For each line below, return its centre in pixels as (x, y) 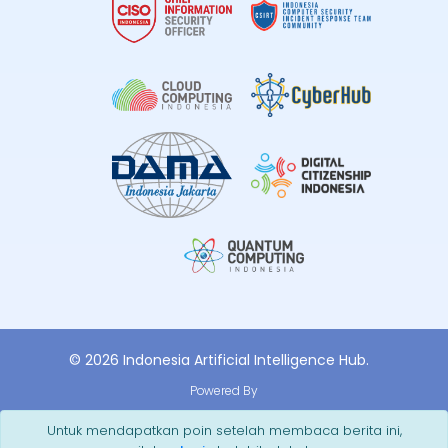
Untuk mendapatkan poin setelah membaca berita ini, (224, 430)
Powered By (224, 391)
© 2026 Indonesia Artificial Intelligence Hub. (219, 360)
